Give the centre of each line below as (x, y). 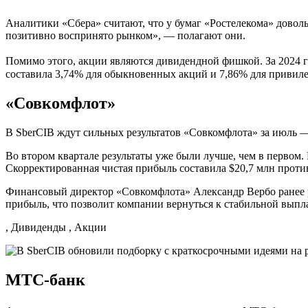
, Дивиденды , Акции (56, 228)
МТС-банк (45, 279)
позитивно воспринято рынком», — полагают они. (125, 36)
